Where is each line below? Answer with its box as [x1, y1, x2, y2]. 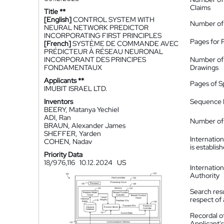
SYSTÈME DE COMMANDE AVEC [72, 39, 178, 48]
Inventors [44, 97, 73, 106]
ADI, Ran [44, 113, 71, 122]
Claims [190, 3, 210, 12]
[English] [44, 15, 71, 24]
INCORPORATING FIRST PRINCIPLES [44, 31, 161, 40]
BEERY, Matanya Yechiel [44, 105, 119, 114]
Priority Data [44, 150, 82, 159]
